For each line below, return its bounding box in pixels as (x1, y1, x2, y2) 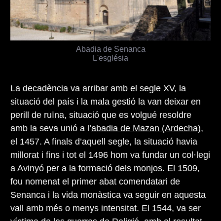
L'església (93, 53, 128, 63)
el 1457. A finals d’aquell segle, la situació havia (10, 137, 197, 147)
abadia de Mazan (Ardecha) (91, 123, 201, 134)
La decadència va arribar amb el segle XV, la (10, 83, 186, 94)
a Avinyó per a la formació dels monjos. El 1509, (10, 163, 200, 174)
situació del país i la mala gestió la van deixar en (10, 97, 201, 107)
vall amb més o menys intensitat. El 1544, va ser (10, 203, 201, 214)
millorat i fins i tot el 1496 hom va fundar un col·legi (10, 150, 210, 160)
